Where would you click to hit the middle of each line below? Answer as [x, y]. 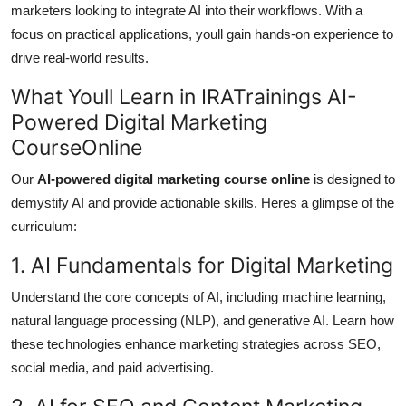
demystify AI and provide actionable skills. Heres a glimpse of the [203, 203]
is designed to [353, 179]
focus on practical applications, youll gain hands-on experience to [202, 34]
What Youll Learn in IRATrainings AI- [184, 97]
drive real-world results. [80, 58]
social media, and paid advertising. [112, 368]
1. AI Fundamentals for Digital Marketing [202, 266]
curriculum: [44, 227]
